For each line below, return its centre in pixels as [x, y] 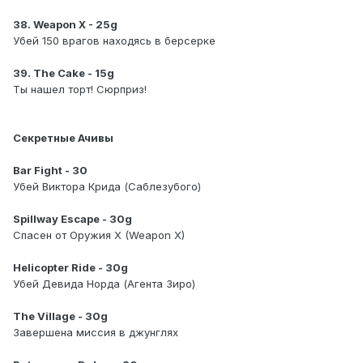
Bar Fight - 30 [50, 171]
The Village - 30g [60, 316]
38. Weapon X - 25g [65, 25]
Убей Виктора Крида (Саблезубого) [107, 187]
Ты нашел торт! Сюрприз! [80, 90]
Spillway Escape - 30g [73, 219]
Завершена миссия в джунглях [96, 333]
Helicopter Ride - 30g [70, 268]
